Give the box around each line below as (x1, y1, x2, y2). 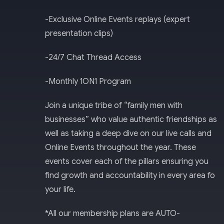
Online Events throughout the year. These (45, 142, 196, 152)
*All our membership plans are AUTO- (45, 208, 180, 218)
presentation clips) (45, 28, 113, 38)
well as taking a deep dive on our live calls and (45, 128, 211, 138)
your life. (45, 184, 75, 194)
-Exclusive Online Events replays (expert (45, 14, 190, 24)
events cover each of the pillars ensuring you (45, 156, 208, 166)
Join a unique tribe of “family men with (45, 100, 182, 110)
